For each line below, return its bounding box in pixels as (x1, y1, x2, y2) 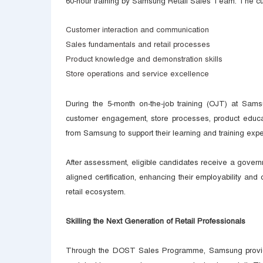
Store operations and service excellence (66, 69, 209, 79)
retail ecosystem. (66, 187, 126, 197)
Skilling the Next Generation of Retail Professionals (66, 216, 245, 227)
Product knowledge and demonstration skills (66, 54, 222, 65)
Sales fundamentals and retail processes (66, 39, 210, 50)
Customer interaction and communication (66, 25, 209, 35)
